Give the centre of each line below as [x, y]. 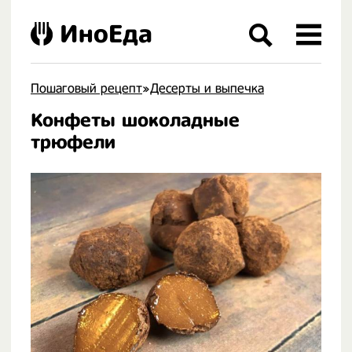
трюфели [73, 142]
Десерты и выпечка [207, 88]
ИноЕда [106, 34]
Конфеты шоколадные [135, 120]
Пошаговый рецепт [86, 88]
